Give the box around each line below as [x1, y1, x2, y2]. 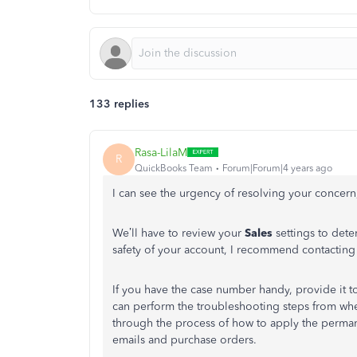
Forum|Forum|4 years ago [222, 162, 332, 174]
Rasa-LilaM [135, 145, 187, 159]
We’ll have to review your [112, 226, 245, 240]
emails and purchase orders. [112, 333, 257, 347]
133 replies [89, 97, 149, 111]
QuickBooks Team [135, 162, 213, 174]
